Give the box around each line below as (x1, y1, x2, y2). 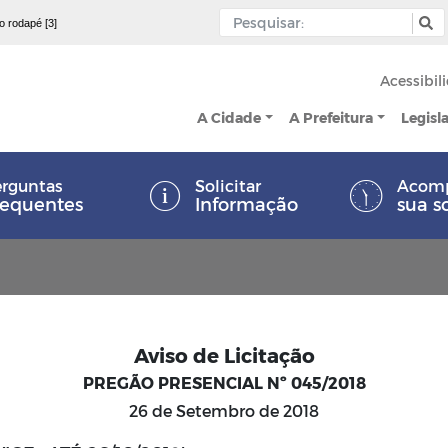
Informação (195, 193, 298, 214)
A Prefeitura (289, 108, 374, 126)
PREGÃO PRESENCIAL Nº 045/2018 (82, 373, 366, 392)
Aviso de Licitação (133, 343, 315, 367)
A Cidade (197, 108, 262, 126)
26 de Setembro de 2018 (129, 401, 319, 420)
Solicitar (195, 176, 261, 195)
